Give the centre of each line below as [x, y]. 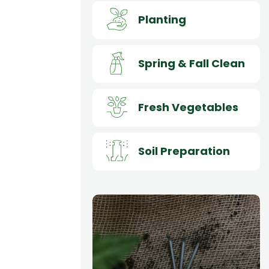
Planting [162, 19]
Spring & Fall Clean [191, 63]
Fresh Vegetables [188, 107]
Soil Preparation [184, 151]
